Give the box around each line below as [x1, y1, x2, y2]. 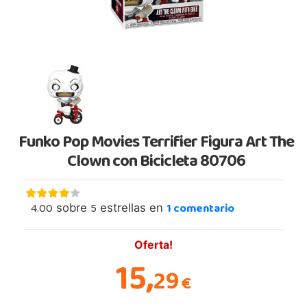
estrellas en [97, 200, 167, 214]
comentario [171, 197, 234, 221]
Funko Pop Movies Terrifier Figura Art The [19, 127, 295, 160]
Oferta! [134, 237, 173, 251]
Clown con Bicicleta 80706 [67, 146, 246, 180]
